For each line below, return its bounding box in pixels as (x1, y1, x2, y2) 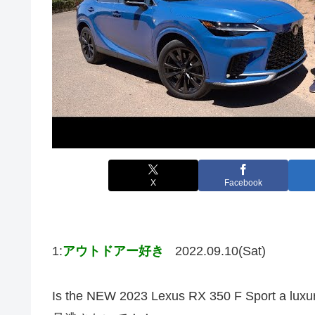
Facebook (224, 178, 262, 188)
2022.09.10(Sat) (175, 243, 266, 258)
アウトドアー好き (63, 243, 164, 258)
